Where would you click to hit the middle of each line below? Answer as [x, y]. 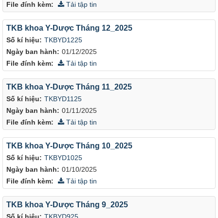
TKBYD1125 [63, 99]
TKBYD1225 [63, 40]
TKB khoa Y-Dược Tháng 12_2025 [69, 28]
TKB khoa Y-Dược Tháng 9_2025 [67, 204]
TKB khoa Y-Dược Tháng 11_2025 [69, 87]
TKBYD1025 [63, 158]
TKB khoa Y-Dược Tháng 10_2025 [69, 145]
